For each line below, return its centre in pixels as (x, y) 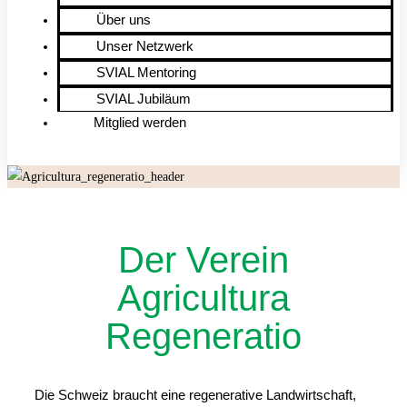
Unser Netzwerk (145, 46)
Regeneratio (203, 337)
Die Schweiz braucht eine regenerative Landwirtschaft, (195, 395)
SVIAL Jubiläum (144, 99)
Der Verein (203, 260)
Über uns (124, 20)
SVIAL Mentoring (146, 72)
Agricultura (203, 298)
